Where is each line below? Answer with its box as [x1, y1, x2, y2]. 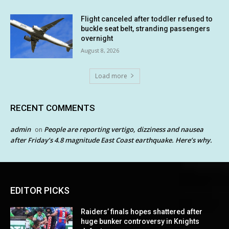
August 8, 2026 [81, 46, 120, 54]
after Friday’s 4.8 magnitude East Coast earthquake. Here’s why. [10, 135, 212, 145]
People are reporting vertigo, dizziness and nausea [44, 124, 203, 134]
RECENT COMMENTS [10, 102, 95, 113]
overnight [81, 34, 113, 42]
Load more [95, 71, 127, 80]
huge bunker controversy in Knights [81, 217, 200, 225]
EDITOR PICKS [10, 185, 70, 196]
